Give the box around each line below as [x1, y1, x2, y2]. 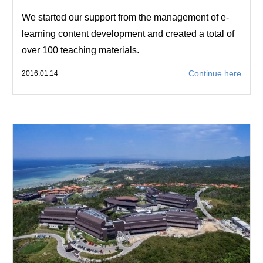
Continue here [188, 69, 242, 79]
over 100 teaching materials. [21, 45, 139, 56]
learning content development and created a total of [21, 29, 234, 39]
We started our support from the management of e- [21, 12, 229, 23]
